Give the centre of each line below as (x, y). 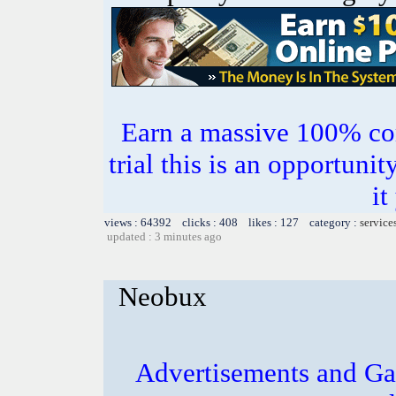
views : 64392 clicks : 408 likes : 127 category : (232, 222)
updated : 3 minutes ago (164, 236)
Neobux (163, 296)
